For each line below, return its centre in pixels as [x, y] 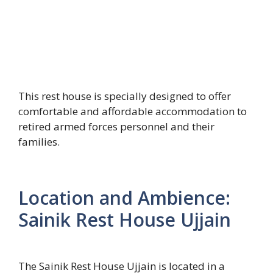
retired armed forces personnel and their [116, 126]
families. [39, 142]
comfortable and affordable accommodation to [133, 111]
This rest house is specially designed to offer [125, 96]
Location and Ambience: [124, 197]
